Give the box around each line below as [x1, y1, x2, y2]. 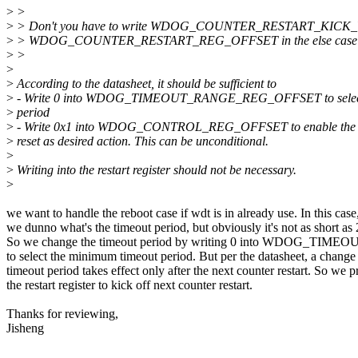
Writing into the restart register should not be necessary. [14, 163, 296, 177]
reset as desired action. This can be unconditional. [14, 134, 268, 149]
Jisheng [6, 321, 44, 336]
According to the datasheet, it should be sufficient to [14, 77, 276, 91]
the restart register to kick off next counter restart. [6, 278, 253, 292]
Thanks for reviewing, [6, 307, 118, 321]
